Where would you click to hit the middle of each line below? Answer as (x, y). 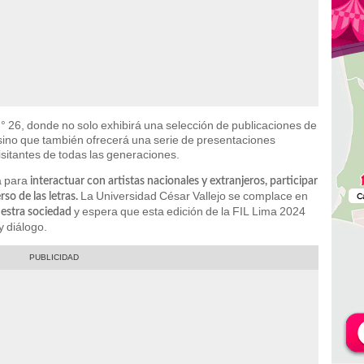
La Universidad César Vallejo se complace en (193, 195)
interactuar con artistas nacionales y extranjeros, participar (174, 181)
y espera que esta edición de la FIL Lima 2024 (188, 211)
